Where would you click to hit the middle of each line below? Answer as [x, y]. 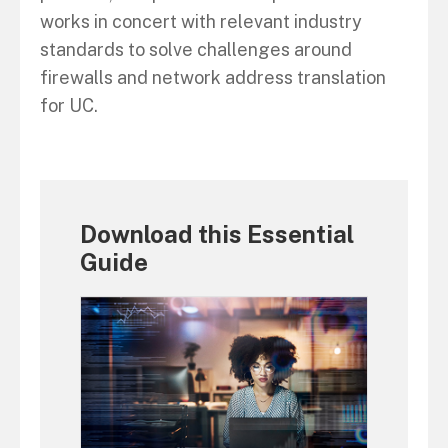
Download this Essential [217, 234]
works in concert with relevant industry [201, 21]
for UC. [69, 105]
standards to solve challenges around [196, 49]
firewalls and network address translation [213, 77]
